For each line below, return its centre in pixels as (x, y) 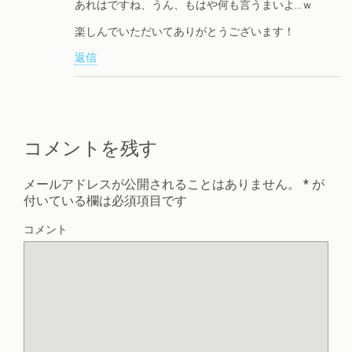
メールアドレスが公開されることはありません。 (162, 185)
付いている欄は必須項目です (105, 201)
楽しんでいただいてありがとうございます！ (185, 31)
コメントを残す (91, 148)
